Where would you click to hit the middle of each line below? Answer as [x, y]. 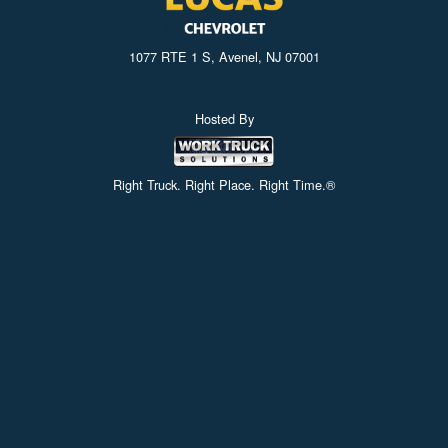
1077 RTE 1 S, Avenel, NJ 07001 [224, 56]
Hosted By [224, 118]
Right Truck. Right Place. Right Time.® [224, 185]
